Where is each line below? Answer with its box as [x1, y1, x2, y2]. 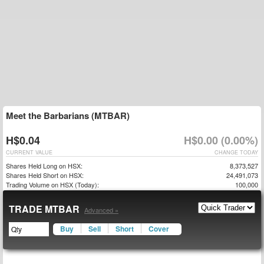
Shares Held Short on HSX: [6, 170, 84, 180]
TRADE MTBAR [9, 202, 82, 216]
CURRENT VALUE [6, 148, 52, 156]
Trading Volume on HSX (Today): [6, 180, 99, 189]
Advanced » [84, 205, 118, 214]
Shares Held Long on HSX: [6, 161, 82, 170]
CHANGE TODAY [214, 148, 258, 156]
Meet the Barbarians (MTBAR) [6, 109, 130, 122]
